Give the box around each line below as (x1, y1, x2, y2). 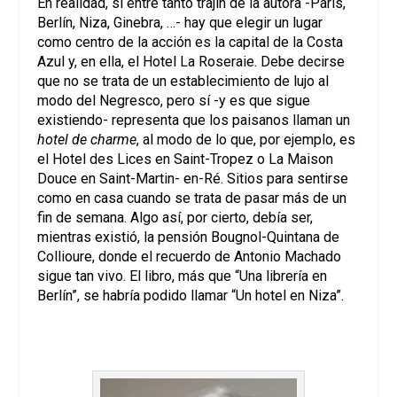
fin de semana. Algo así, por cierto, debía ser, (37, 208, 314, 226)
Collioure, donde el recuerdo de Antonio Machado (37, 247, 342, 265)
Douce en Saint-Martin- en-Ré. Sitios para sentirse (37, 169, 349, 187)
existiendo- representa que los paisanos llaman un (37, 111, 351, 128)
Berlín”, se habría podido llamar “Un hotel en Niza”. (37, 286, 345, 304)
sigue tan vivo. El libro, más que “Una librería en (37, 267, 328, 284)
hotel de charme (37, 130, 137, 148)
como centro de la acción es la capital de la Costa (37, 33, 344, 51)
